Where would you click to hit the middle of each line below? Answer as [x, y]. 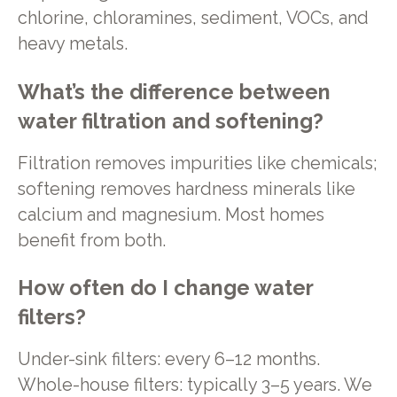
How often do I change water [165, 288]
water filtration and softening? [170, 121]
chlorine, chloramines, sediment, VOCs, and [193, 19]
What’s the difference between [174, 92]
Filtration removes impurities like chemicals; [197, 163]
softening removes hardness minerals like [186, 189]
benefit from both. [91, 240]
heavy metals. [72, 44]
